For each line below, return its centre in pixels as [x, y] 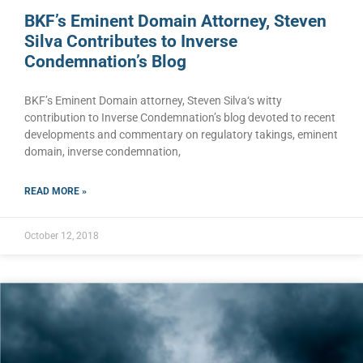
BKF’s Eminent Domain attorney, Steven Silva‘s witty [153, 101]
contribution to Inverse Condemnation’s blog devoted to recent [180, 118]
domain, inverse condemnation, [102, 152]
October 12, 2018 [62, 236]
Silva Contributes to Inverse [131, 42]
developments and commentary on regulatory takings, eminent [181, 135]
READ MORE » [56, 192]
